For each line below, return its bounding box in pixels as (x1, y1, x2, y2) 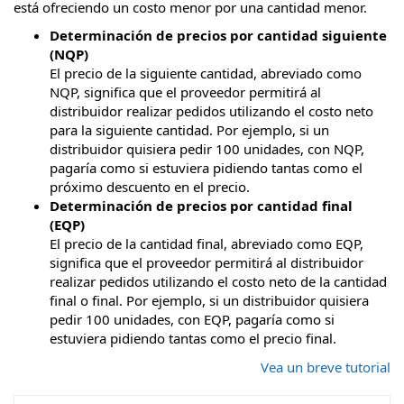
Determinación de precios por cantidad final (50, 197, 353, 216)
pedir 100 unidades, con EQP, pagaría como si (50, 310, 335, 329)
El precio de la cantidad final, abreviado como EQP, (50, 234, 363, 253)
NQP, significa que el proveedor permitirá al (50, 83, 321, 102)
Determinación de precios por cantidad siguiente (50, 26, 387, 45)
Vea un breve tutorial (261, 357, 390, 376)
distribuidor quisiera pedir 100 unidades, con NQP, (50, 140, 364, 159)
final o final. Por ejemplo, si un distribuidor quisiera (50, 291, 369, 310)
